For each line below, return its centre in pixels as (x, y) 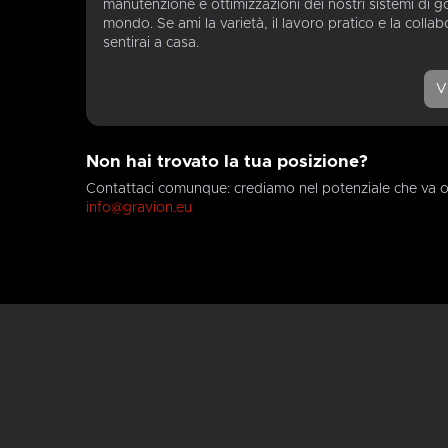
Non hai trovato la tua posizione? (227, 162)
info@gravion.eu (139, 207)
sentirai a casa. (151, 43)
